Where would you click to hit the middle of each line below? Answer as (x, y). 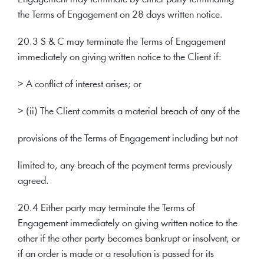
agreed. (33, 181)
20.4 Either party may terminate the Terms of (106, 208)
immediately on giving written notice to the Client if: (120, 57)
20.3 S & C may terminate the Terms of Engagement (122, 42)
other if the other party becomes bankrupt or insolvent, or (129, 239)
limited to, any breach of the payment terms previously (125, 166)
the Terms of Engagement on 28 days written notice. (120, 15)
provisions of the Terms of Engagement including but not (128, 139)
